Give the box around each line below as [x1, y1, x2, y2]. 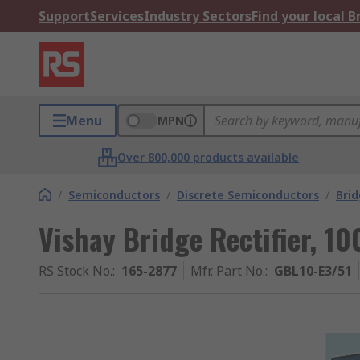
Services [90, 7, 144, 25]
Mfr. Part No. [190, 262, 265, 280]
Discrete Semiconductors [177, 187, 319, 202]
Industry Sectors [144, 7, 252, 25]
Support [39, 7, 90, 25]
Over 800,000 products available [117, 149, 300, 165]
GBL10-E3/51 [274, 262, 352, 280]
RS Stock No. [39, 262, 112, 280]
